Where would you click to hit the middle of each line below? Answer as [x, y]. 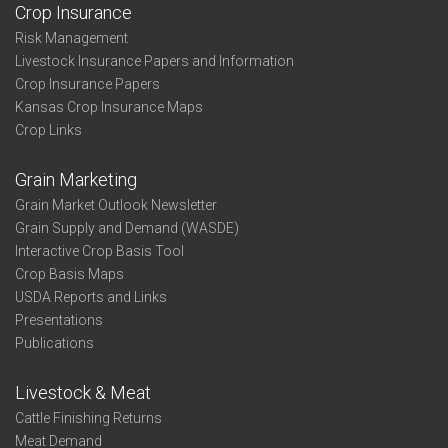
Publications [54, 343]
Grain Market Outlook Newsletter [116, 205]
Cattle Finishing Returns [88, 418]
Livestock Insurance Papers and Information [154, 61]
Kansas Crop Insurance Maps [109, 107]
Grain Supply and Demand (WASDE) [127, 228]
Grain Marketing [76, 179]
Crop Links [48, 130]
